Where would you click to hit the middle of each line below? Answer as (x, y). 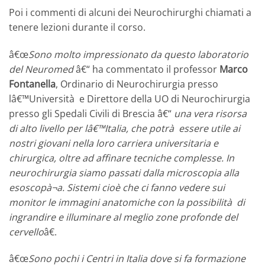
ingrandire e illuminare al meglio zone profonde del (123, 217)
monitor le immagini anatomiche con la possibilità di (127, 202)
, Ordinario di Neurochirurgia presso (137, 84)
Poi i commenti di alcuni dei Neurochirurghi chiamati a (130, 12)
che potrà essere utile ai (185, 128)
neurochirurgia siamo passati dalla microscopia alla (124, 172)
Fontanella (32, 84)
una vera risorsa (210, 113)
